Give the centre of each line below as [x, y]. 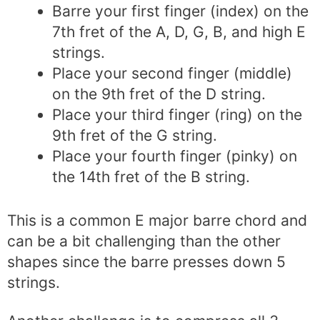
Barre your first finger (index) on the [180, 11]
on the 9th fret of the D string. [159, 94]
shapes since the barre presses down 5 [146, 261]
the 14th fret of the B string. [151, 177]
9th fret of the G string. [135, 136]
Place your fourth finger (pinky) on [175, 156]
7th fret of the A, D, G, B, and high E [179, 32]
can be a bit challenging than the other [144, 241]
